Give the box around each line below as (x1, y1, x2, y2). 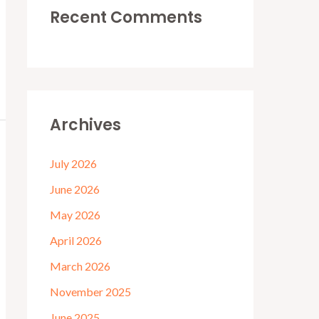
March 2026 (50, 258, 110, 273)
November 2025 (50, 284, 131, 298)
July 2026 (50, 156, 97, 170)
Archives (50, 113, 121, 136)
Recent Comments (50, 6, 202, 28)
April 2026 (50, 233, 102, 247)
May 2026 (50, 207, 100, 221)
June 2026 (50, 182, 100, 196)
